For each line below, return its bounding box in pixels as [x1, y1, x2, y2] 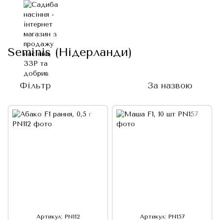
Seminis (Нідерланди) [8, 45, 132, 59]
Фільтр [20, 80, 51, 91]
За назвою [147, 80, 192, 91]
